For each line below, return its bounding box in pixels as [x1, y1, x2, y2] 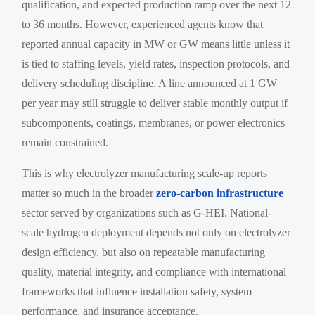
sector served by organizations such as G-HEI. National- [22, 206, 272, 219]
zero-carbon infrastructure [156, 186, 284, 199]
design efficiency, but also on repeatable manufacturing [22, 245, 266, 258]
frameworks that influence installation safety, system [22, 285, 252, 297]
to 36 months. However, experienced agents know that [22, 18, 264, 30]
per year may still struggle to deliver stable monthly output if [22, 96, 288, 109]
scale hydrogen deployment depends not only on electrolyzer [22, 226, 291, 238]
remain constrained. [22, 136, 109, 148]
